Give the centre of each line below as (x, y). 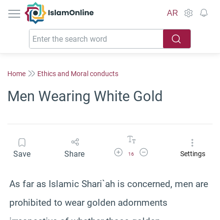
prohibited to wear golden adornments (88, 202)
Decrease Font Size (163, 151)
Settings (192, 154)
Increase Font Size (136, 151)
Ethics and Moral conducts (78, 73)
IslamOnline (80, 7)
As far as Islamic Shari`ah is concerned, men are (109, 184)
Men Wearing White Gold (85, 96)
